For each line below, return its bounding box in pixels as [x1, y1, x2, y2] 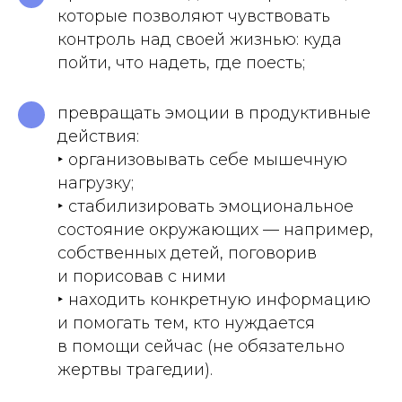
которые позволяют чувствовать [57, 6, 330, 26]
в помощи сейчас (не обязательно [57, 336, 345, 356]
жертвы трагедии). [57, 360, 213, 380]
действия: [57, 127, 139, 146]
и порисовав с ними [57, 267, 226, 286]
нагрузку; [57, 173, 134, 193]
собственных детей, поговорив [57, 243, 317, 263]
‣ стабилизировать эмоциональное [57, 197, 354, 216]
